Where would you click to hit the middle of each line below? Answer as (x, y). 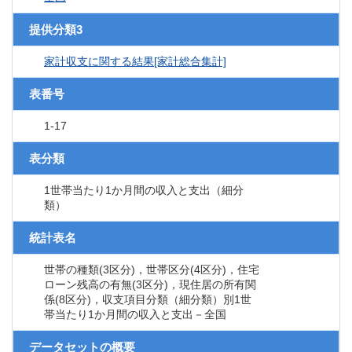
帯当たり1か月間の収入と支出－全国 (135, 315)
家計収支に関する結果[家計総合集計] (135, 62)
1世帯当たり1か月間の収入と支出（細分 (144, 191)
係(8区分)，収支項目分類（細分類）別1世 (148, 300)
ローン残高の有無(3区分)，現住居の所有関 (150, 285)
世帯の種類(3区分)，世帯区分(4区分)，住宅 (152, 270)
